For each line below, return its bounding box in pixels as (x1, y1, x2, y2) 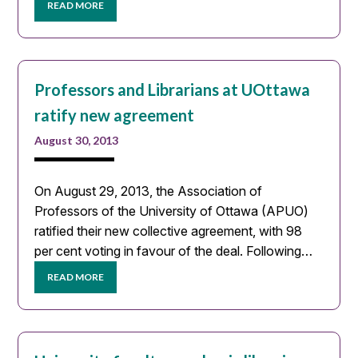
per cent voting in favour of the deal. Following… (34, 242, 313, 259)
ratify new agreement (34, 105, 195, 125)
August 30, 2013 (34, 133, 119, 147)
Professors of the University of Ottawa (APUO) (34, 202, 309, 219)
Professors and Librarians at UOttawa (34, 79, 311, 99)
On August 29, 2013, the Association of (34, 182, 263, 199)
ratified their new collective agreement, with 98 (34, 222, 303, 239)
